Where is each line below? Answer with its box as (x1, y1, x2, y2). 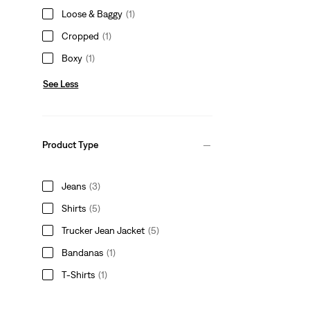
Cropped (62, 30, 100, 42)
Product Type (42, 139, 99, 151)
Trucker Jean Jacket (62, 224, 145, 236)
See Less (43, 77, 79, 89)
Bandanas (62, 246, 104, 258)
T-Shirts (62, 268, 95, 280)
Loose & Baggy (62, 8, 123, 19)
